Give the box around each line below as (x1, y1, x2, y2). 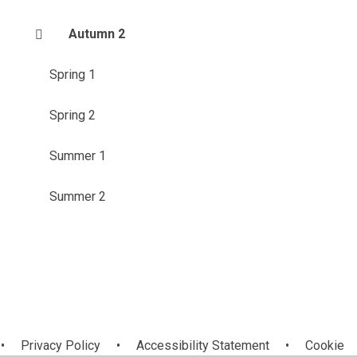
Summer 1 (49, 148, 106, 163)
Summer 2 (49, 189, 106, 204)
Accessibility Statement (135, 338, 269, 353)
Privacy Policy (20, 338, 100, 353)
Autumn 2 (68, 26, 125, 41)
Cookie (304, 338, 344, 353)
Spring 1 (49, 67, 96, 82)
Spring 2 (49, 108, 96, 123)
